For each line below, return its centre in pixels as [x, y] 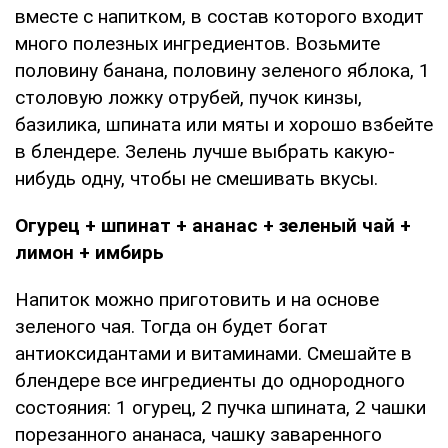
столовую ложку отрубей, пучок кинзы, [188, 97]
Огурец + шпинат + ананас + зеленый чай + [213, 225]
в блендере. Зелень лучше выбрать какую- [205, 151]
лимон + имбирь [89, 252]
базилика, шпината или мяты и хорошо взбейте [224, 124]
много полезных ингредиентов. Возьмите [197, 43]
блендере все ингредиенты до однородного [210, 380]
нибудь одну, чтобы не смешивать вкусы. [196, 178]
